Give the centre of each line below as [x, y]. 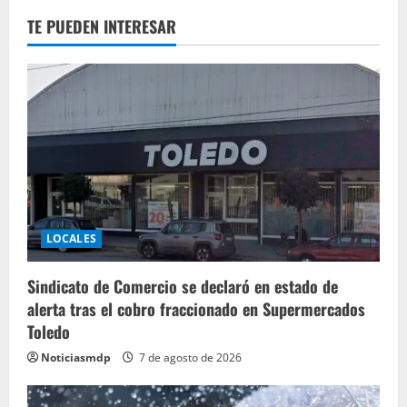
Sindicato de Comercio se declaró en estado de [183, 287]
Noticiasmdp [76, 358]
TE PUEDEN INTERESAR [102, 27]
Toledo [49, 332]
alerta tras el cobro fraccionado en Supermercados [196, 309]
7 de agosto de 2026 [189, 358]
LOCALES [71, 239]
